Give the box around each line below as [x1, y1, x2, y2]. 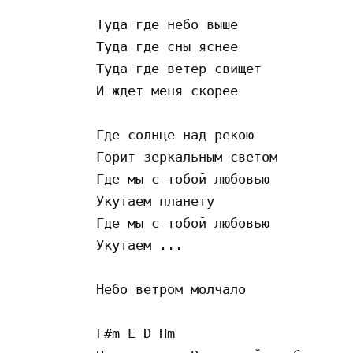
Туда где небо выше [96, 16, 238, 32]
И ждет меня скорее [96, 82, 238, 98]
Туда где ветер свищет [96, 60, 262, 76]
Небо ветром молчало [96, 281, 246, 297]
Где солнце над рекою [96, 126, 254, 143]
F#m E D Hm [96, 325, 183, 341]
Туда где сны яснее [96, 38, 246, 54]
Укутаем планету [96, 192, 222, 209]
